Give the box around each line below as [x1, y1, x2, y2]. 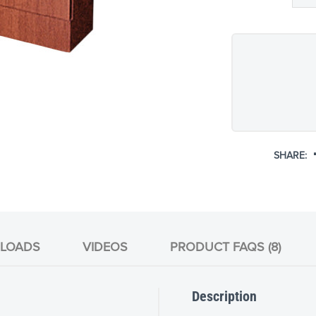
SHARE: [274, 147, 308, 163]
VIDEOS [83, 238, 128, 257]
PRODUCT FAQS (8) [170, 238, 281, 257]
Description [191, 287, 257, 305]
